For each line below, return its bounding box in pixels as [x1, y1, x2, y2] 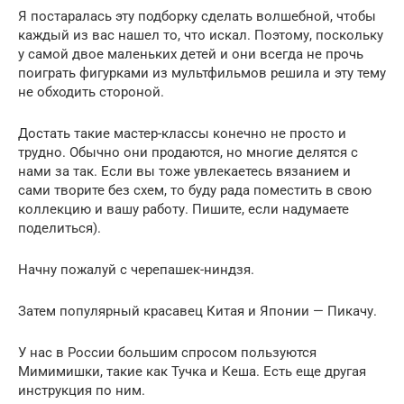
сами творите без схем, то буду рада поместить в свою [18, 181, 372, 198]
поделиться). [18, 219, 101, 236]
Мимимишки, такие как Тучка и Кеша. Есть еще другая [18, 363, 366, 380]
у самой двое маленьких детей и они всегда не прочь [18, 45, 363, 62]
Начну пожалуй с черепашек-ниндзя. [18, 261, 254, 278]
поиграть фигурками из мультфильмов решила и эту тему [18, 64, 386, 81]
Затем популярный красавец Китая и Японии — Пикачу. [18, 302, 377, 319]
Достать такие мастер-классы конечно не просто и [18, 124, 346, 142]
